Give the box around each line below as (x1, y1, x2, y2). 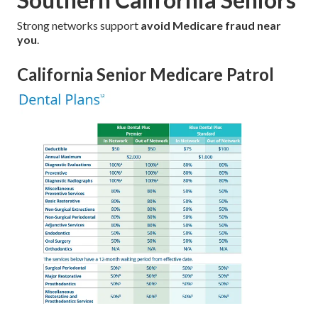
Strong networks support (17, 18, 141, 33)
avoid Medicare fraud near (141, 18, 281, 33)
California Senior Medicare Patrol (17, 64, 274, 85)
